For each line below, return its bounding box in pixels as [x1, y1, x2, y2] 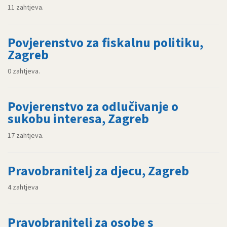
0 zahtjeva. [8, 66, 40, 76]
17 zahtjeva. [8, 130, 44, 140]
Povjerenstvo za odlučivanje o [8, 98, 178, 115]
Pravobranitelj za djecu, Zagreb [8, 162, 189, 179]
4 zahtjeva [8, 182, 39, 192]
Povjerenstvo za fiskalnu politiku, [8, 34, 203, 51]
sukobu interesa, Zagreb [8, 110, 149, 127]
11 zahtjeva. [8, 2, 44, 12]
